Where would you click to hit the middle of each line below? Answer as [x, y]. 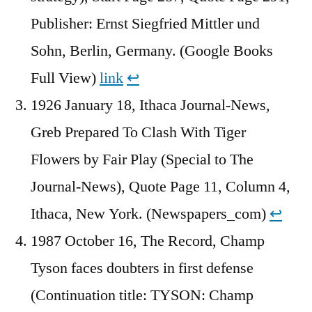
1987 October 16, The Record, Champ [148, 241]
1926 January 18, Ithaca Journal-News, [150, 105]
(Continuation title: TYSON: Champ [142, 295]
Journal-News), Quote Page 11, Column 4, [161, 186]
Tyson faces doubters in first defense [142, 268]
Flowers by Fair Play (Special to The [142, 159]
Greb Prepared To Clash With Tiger [138, 132]
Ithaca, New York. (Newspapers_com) [150, 213]
